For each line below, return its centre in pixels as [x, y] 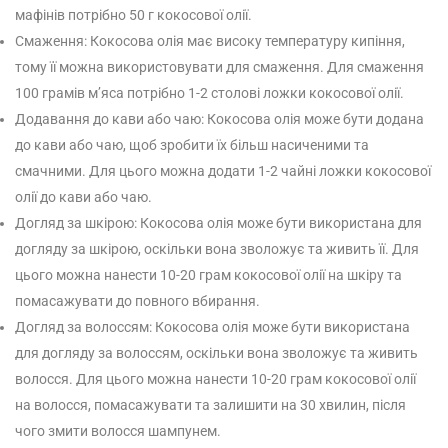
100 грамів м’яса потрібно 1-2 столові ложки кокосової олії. [209, 93]
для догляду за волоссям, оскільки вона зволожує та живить [216, 353]
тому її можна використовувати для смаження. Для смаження [219, 67]
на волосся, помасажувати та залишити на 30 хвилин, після [210, 405]
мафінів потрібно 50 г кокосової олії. [133, 15]
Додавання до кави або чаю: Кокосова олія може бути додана [219, 119]
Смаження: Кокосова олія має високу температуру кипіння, [210, 41]
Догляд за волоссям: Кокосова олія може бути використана [212, 327]
